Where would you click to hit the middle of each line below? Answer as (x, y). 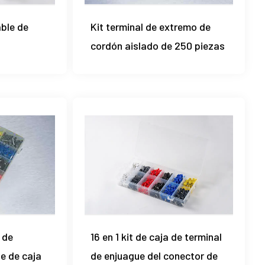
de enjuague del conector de (154, 256)
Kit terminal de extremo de (151, 26)
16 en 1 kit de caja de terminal (156, 237)
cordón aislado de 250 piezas (158, 45)
